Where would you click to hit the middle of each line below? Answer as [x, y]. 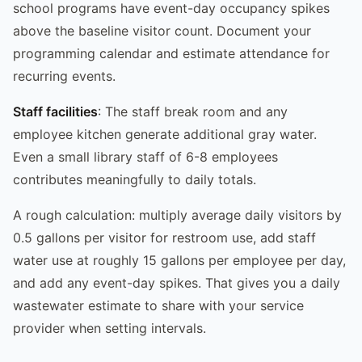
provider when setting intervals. [109, 328]
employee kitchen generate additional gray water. [165, 134]
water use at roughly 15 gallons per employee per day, [179, 260]
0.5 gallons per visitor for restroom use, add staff [164, 237]
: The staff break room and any [193, 111]
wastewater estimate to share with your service [158, 305]
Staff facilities [55, 111]
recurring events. [64, 76]
